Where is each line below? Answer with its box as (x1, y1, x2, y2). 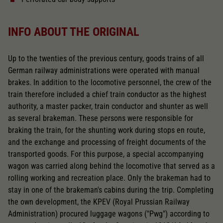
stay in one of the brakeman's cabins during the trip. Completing (8, 185, 214, 195)
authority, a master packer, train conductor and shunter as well (8, 101, 208, 111)
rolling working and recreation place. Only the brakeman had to (8, 173, 211, 183)
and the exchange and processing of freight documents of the (8, 137, 206, 147)
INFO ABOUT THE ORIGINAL (8, 24, 139, 39)
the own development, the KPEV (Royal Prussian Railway (8, 197, 190, 207)
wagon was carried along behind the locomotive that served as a (8, 161, 215, 171)
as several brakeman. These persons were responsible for (8, 113, 193, 123)
